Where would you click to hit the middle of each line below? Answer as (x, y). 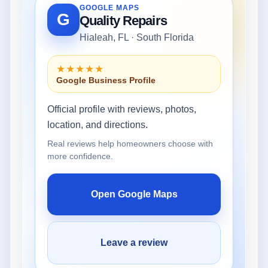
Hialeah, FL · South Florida (137, 37)
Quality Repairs (123, 20)
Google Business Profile (106, 80)
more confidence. (80, 156)
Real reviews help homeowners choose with (130, 143)
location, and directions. (98, 124)
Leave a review (134, 242)
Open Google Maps (134, 194)
